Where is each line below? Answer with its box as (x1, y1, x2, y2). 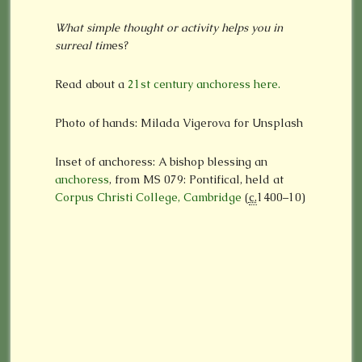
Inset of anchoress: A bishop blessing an (54, 154, 267, 170)
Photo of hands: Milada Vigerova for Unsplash (54, 116, 303, 131)
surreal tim (54, 38, 112, 53)
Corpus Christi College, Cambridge (54, 190, 242, 205)
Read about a (54, 77, 128, 92)
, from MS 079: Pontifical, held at (108, 172, 284, 187)
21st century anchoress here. (127, 77, 280, 92)
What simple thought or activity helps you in (54, 20, 283, 36)
